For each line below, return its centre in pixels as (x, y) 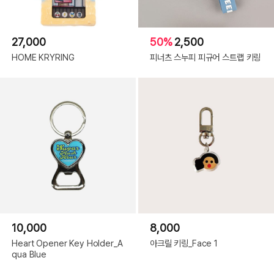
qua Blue (29, 254)
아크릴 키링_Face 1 (184, 243)
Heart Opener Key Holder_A (67, 243)
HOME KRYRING (43, 57)
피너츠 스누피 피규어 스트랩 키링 (205, 57)
